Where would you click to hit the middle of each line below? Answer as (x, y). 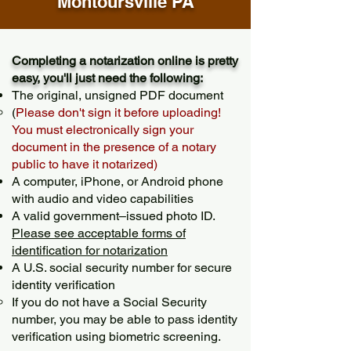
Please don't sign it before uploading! (118, 112)
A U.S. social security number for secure (122, 268)
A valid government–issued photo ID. (113, 216)
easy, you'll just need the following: (107, 78)
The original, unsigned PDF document (118, 95)
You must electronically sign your (103, 130)
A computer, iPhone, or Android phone (118, 181)
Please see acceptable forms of (99, 233)
